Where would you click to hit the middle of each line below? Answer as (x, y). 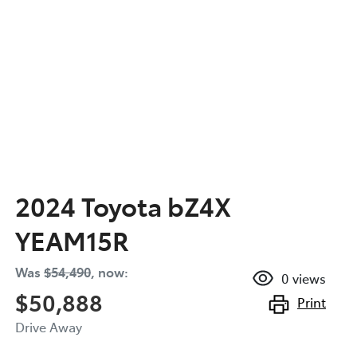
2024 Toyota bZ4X (123, 205)
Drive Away (49, 326)
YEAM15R (72, 239)
